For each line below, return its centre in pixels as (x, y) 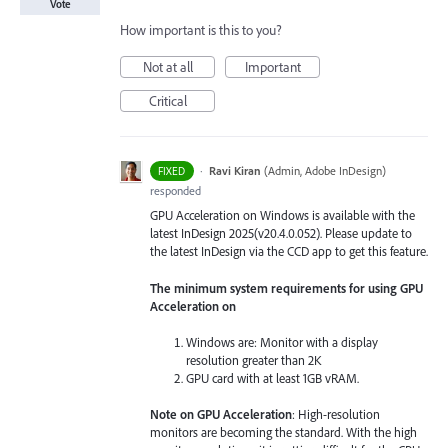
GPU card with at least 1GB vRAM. (273, 377)
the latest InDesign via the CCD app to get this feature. (289, 251)
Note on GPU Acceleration (221, 413)
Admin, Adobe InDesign (324, 171)
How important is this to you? (201, 30)
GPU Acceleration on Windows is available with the (282, 215)
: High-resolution (336, 413)
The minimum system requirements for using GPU (286, 287)
